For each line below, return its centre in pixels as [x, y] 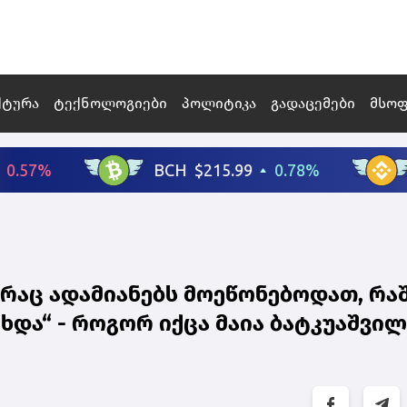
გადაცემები [313, 104]
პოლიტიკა [219, 104]
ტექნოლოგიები [110, 104]
